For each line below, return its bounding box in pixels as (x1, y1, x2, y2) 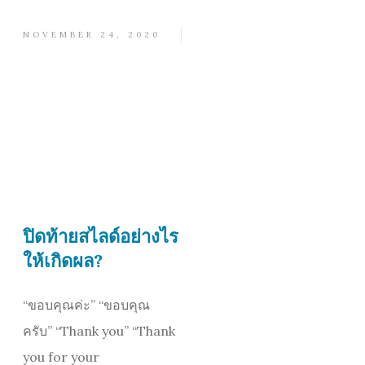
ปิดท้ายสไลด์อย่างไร (23, 225, 178, 248)
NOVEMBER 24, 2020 (23, 29, 161, 41)
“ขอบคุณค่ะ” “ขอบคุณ (23, 297, 150, 314)
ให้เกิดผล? (23, 249, 103, 273)
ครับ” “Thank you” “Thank (23, 323, 175, 340)
